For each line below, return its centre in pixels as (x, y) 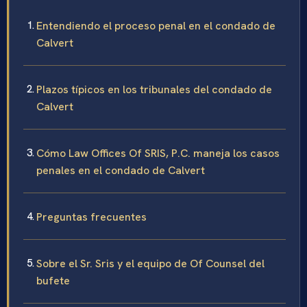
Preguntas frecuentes (91, 217)
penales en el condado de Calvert (121, 171)
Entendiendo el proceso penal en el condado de (156, 26)
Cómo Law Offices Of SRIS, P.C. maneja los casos (158, 153)
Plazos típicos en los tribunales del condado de (154, 90)
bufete (53, 281)
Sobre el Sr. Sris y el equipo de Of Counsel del (150, 264)
